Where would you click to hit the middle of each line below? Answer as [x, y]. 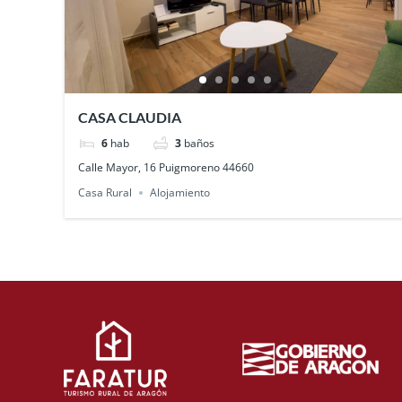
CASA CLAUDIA [130, 118]
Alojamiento [180, 193]
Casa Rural [105, 193]
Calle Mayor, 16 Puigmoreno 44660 [166, 168]
